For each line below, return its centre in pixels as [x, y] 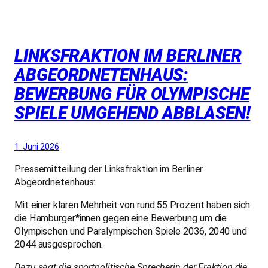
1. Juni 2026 [37, 147]
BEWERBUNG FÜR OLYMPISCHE [132, 95]
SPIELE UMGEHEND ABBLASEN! [133, 114]
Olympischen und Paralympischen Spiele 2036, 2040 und [131, 231]
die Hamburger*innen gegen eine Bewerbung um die [121, 218]
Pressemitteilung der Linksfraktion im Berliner [109, 169]
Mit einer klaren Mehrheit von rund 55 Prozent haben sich [133, 205]
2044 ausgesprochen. [59, 244]
